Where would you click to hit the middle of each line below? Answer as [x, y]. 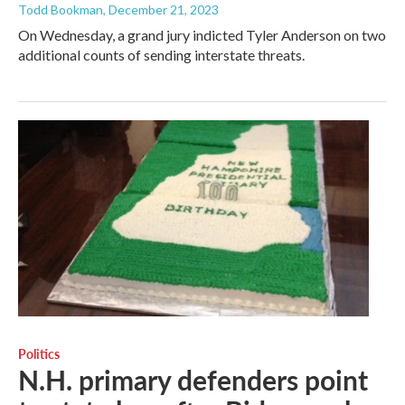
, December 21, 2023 [161, 10]
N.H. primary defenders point [193, 379]
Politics [39, 353]
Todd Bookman [61, 10]
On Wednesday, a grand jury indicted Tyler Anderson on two [202, 35]
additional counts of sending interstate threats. [161, 55]
